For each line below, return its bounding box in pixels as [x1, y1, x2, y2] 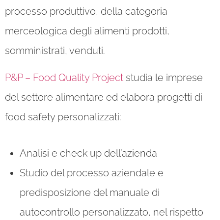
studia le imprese [123, 71, 203, 83]
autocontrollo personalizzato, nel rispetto [20, 206, 203, 218]
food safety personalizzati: [5, 110, 121, 123]
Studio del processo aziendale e [20, 166, 164, 179]
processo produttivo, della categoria [5, 5, 167, 18]
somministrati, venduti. [5, 45, 105, 57]
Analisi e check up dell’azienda [20, 147, 157, 159]
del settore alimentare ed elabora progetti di [5, 91, 202, 103]
